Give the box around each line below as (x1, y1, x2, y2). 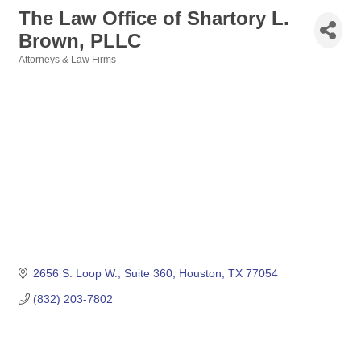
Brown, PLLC (19, 30, 141, 52)
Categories (18, 65, 68, 76)
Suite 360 (123, 267, 172, 280)
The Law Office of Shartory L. (19, 7, 289, 29)
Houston (178, 267, 222, 280)
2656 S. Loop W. (32, 267, 118, 280)
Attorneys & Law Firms (19, 54, 116, 65)
